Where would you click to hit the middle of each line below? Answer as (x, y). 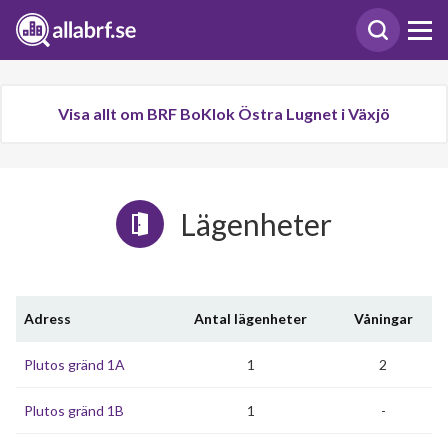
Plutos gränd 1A (74, 364)
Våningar (383, 318)
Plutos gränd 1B (74, 410)
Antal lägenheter (250, 318)
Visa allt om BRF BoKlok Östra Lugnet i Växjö (224, 113)
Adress (47, 318)
